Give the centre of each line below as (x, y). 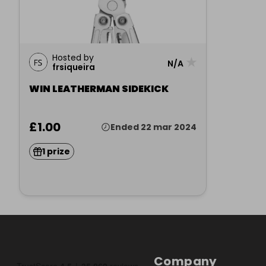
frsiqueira (74, 67)
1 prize (56, 151)
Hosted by (73, 58)
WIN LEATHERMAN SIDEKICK (99, 89)
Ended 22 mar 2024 (153, 127)
